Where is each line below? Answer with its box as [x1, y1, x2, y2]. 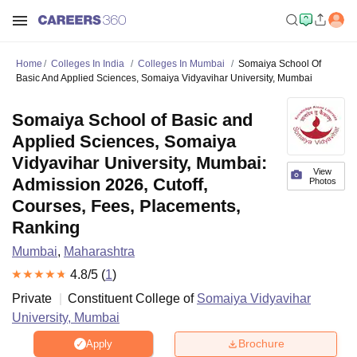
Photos [308, 176, 336, 186]
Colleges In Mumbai [138, 58, 225, 69]
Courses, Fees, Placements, [12, 196, 241, 216]
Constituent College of [68, 291, 197, 305]
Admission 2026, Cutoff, [12, 175, 208, 194]
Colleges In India [51, 58, 124, 69]
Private [12, 291, 52, 305]
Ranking [12, 218, 80, 237]
